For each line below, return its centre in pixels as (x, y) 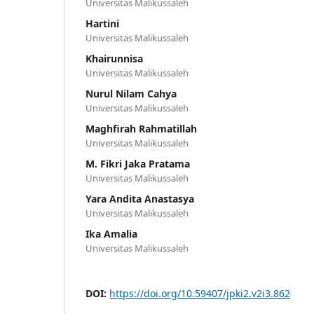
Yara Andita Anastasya (140, 198)
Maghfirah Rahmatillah (141, 128)
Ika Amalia (111, 233)
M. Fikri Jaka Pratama (138, 163)
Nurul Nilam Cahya (131, 93)
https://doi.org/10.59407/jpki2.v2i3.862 (200, 293)
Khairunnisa (114, 58)
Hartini (102, 23)
